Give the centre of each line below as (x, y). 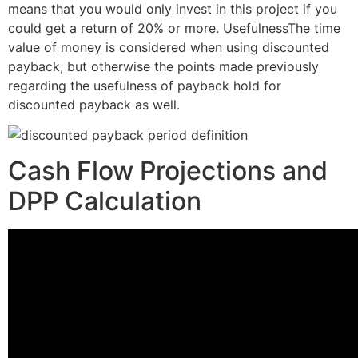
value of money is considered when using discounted (169, 47)
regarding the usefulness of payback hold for (145, 85)
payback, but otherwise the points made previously (163, 66)
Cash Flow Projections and (168, 171)
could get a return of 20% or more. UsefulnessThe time (174, 28)
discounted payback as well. (94, 104)
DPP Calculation (105, 201)
